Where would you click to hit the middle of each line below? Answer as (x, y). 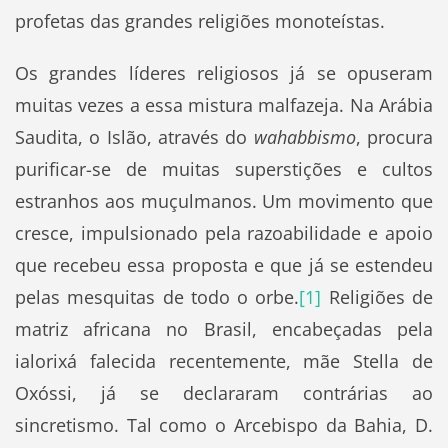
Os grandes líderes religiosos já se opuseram (224, 72)
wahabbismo (304, 136)
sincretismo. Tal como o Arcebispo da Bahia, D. (224, 424)
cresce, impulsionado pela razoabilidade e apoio (224, 232)
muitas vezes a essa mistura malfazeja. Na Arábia (224, 104)
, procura (394, 136)
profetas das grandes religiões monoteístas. (199, 21)
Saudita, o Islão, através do (134, 136)
